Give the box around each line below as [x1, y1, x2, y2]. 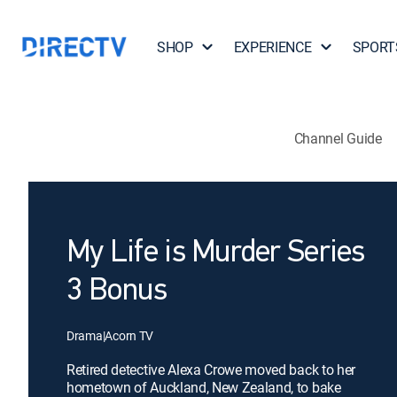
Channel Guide [293, 128, 382, 148]
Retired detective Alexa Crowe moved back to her [66, 360, 355, 379]
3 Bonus [66, 276, 167, 307]
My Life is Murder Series [66, 237, 365, 269]
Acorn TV [105, 327, 154, 344]
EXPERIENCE [233, 37, 312, 57]
